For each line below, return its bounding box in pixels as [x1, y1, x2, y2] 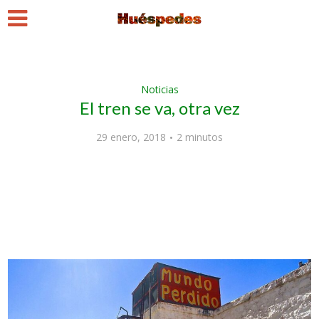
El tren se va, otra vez [79, 98, 240, 118]
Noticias [140, 83, 179, 96]
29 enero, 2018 [96, 130, 166, 144]
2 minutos [177, 130, 223, 144]
